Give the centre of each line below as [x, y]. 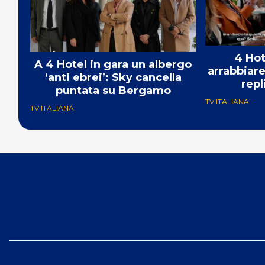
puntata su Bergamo [113, 90]
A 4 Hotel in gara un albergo [113, 64]
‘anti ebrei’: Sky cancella [113, 77]
